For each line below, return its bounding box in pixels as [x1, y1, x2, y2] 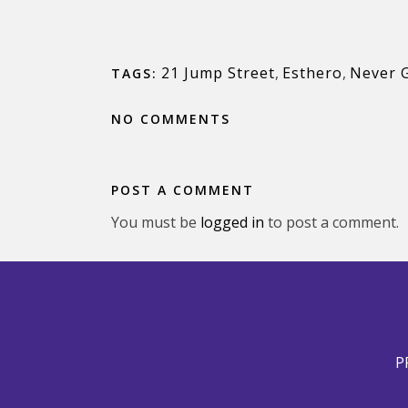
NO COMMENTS [111, 110, 230, 127]
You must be [111, 212, 200, 232]
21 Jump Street [161, 63, 275, 83]
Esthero [282, 63, 342, 83]
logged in [200, 212, 264, 232]
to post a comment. [264, 212, 399, 232]
